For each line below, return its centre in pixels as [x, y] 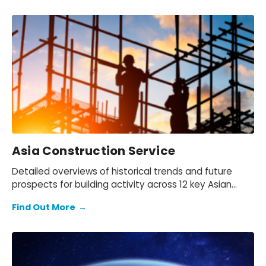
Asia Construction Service [94, 151]
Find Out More [44, 208]
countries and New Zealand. [73, 198]
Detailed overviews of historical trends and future [122, 172]
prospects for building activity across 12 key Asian [122, 185]
